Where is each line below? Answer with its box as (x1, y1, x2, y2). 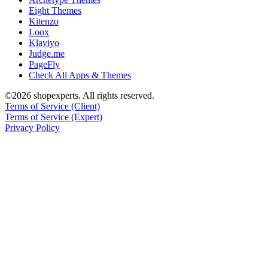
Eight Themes (29, 5, 81, 16)
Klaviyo (29, 38, 59, 48)
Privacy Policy (5, 123, 60, 133)
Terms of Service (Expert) (5, 112, 102, 123)
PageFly (29, 59, 60, 70)
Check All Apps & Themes (29, 70, 131, 81)
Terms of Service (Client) (5, 101, 100, 112)
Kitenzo (29, 16, 59, 27)
